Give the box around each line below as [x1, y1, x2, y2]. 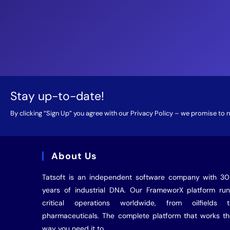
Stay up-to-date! [10, 88, 104, 104]
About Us [51, 150, 98, 162]
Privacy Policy [130, 109, 173, 118]
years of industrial [42, 185, 109, 195]
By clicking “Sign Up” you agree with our [10, 109, 130, 118]
